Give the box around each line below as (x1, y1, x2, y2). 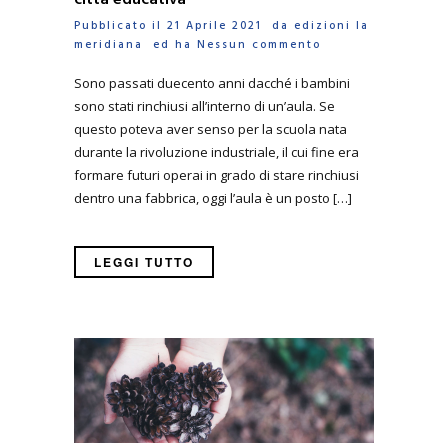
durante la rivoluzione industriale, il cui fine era (74, 142, 362, 161)
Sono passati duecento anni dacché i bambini (74, 73, 350, 92)
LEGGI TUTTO (94, 252, 194, 271)
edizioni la (294, 17, 369, 36)
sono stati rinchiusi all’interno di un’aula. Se (74, 96, 335, 115)
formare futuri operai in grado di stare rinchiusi (74, 165, 359, 184)
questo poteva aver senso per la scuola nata (74, 119, 347, 138)
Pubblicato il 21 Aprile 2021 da (74, 17, 294, 36)
